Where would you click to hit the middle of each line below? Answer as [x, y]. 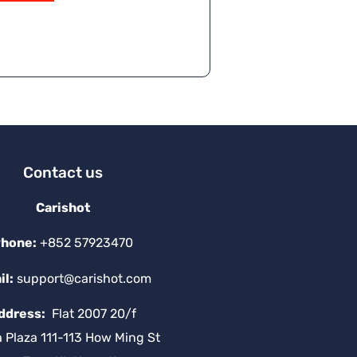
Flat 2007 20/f [91, 314]
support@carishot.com [84, 278]
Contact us [63, 172]
